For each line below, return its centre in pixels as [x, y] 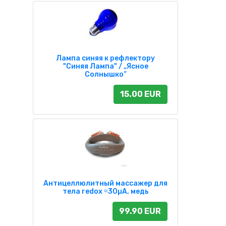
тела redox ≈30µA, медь [105, 191]
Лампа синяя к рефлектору [105, 58]
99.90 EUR [140, 211]
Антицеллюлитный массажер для [105, 183]
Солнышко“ [105, 74]
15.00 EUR [140, 94]
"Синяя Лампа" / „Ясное [105, 66]
